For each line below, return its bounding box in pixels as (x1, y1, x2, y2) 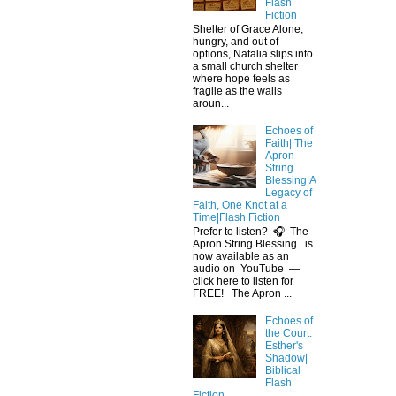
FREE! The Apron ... (193, 287, 292, 301)
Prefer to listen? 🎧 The (193, 225, 308, 239)
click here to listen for (193, 275, 293, 288)
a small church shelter (193, 60, 298, 73)
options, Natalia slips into (193, 48, 313, 61)
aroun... (193, 97, 229, 110)
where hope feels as (193, 72, 290, 86)
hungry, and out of (193, 35, 278, 49)
